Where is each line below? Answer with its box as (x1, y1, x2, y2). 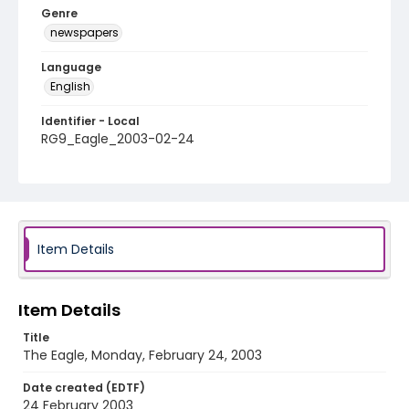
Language (41, 59, 101, 75)
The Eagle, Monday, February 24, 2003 (23, 346, 262, 364)
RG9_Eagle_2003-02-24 (41, 130, 194, 148)
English (50, 79, 90, 94)
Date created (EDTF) (23, 380, 145, 395)
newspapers (50, 25, 119, 40)
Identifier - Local (41, 113, 140, 129)
